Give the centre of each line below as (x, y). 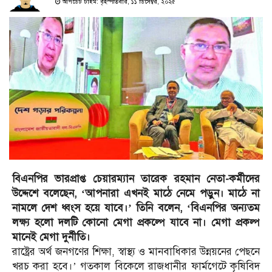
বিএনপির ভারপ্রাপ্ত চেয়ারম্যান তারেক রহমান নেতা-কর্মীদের (136, 179)
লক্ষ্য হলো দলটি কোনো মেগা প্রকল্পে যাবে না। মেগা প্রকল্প (136, 223)
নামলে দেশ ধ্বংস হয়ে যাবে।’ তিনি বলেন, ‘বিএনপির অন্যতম (136, 208)
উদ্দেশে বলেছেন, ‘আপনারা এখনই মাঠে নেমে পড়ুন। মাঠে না (136, 194)
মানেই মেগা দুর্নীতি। (51, 237)
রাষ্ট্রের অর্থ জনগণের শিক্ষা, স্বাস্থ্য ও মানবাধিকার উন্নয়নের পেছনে (136, 252)
